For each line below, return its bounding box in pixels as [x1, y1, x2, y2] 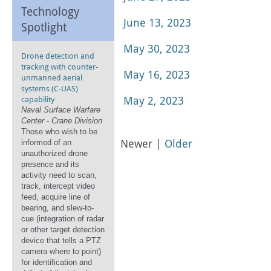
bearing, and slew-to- [21, 203, 94, 212]
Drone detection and [21, 50, 94, 61]
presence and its [21, 160, 79, 169]
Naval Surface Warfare [21, 105, 100, 114]
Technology [21, 4, 79, 19]
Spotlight [21, 19, 67, 34]
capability [21, 94, 54, 105]
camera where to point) [21, 247, 101, 256]
